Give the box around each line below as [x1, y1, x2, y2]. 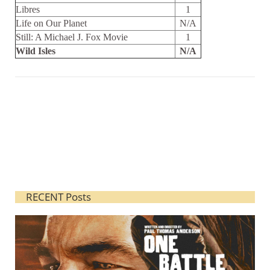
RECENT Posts [26, 190, 91, 204]
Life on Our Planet [16, 18, 87, 28]
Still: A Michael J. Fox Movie [16, 32, 128, 42]
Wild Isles [16, 46, 55, 56]
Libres [16, 4, 40, 14]
